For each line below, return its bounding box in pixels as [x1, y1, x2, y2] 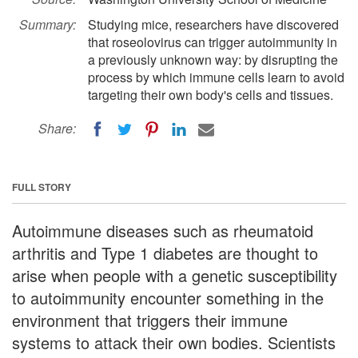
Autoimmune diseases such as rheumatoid [12, 218, 313, 242]
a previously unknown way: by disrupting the [88, 50, 338, 69]
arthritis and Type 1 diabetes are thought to [12, 241, 318, 265]
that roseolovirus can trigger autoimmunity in [88, 33, 337, 51]
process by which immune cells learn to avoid [88, 68, 344, 86]
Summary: [19, 15, 76, 34]
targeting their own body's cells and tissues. [88, 86, 333, 104]
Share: [38, 119, 76, 137]
